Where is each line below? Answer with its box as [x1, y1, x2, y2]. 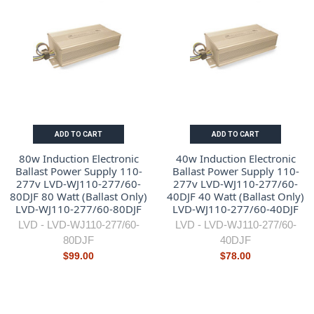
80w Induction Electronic [18, 151, 139, 165]
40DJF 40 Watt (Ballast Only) [167, 189, 304, 203]
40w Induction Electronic [175, 151, 296, 165]
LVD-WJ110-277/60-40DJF [172, 201, 299, 216]
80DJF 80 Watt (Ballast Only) [10, 189, 147, 203]
